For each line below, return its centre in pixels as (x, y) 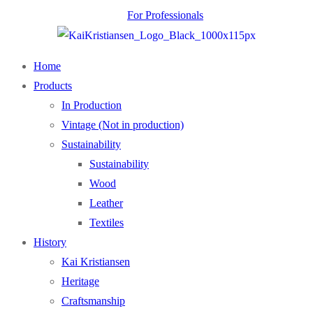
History (50, 242)
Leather (106, 203)
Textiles (107, 223)
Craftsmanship (93, 301)
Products (53, 86)
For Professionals (165, 15)
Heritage (80, 282)
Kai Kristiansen (96, 262)
